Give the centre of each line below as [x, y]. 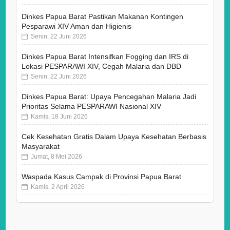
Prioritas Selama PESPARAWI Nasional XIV [92, 107]
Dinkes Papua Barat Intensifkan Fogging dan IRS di [105, 57]
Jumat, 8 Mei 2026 [55, 157]
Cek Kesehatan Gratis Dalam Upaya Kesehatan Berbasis [114, 137]
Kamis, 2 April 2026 [56, 187]
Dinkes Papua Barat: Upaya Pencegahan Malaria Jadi [109, 97]
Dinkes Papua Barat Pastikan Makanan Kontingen [103, 17]
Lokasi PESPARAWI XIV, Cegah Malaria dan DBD [102, 66]
